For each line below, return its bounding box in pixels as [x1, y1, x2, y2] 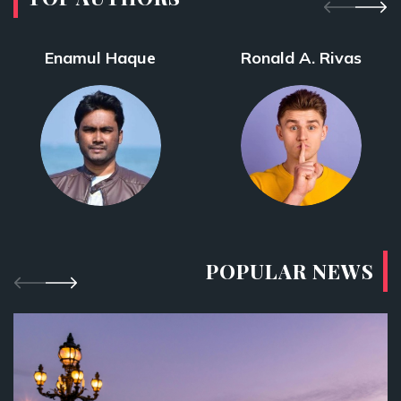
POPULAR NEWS [205, 258, 374, 285]
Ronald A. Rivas [240, 47, 362, 68]
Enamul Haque [45, 47, 156, 68]
